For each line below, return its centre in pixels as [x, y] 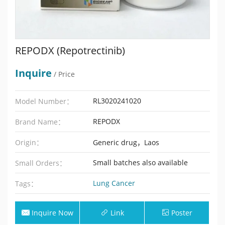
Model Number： [44, 101]
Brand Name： [40, 122]
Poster [182, 213]
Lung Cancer [114, 183]
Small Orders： [41, 163]
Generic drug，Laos [126, 142]
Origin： [29, 142]
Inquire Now [52, 213]
